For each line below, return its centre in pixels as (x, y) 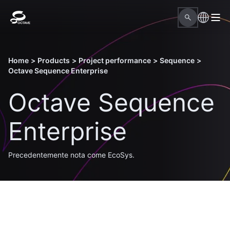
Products (54, 60)
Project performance (115, 60)
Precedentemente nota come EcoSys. (71, 155)
